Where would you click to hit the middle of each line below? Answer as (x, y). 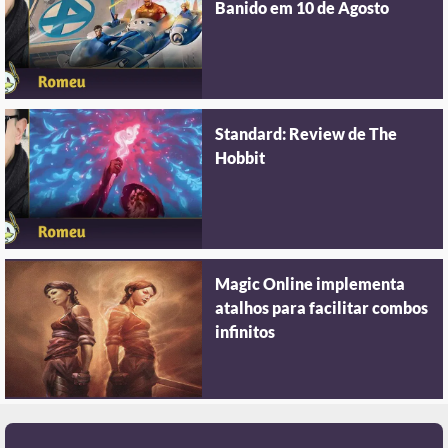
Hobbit (240, 159)
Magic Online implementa (310, 285)
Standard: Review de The (306, 135)
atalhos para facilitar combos (322, 309)
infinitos (245, 333)
